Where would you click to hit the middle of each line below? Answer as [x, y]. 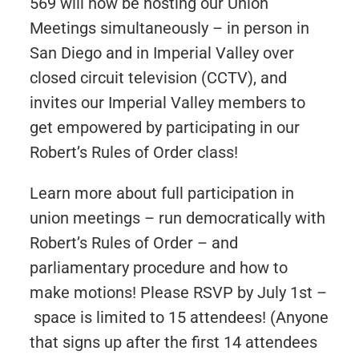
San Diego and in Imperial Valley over [161, 53]
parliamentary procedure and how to [158, 268]
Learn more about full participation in [161, 193]
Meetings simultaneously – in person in [169, 28]
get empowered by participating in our [164, 127]
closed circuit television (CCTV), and [158, 78]
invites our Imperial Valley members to [167, 103]
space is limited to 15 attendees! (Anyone [181, 317]
